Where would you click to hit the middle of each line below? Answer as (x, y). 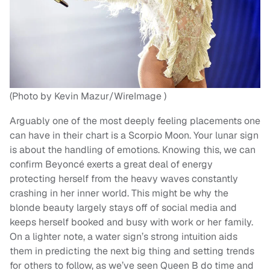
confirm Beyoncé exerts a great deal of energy (111, 165)
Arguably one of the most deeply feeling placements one (135, 121)
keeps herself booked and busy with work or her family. (131, 222)
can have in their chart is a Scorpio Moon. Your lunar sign (134, 136)
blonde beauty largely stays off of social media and (123, 208)
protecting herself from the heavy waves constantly (124, 179)
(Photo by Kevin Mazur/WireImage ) (88, 96)
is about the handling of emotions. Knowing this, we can (133, 150)
